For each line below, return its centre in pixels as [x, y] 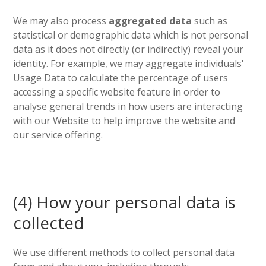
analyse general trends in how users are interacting [128, 106]
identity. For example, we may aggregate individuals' [129, 64]
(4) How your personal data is [125, 202]
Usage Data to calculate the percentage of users [121, 78]
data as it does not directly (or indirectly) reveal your [129, 49]
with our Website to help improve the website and [124, 121]
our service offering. [58, 135]
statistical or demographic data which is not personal [131, 35]
